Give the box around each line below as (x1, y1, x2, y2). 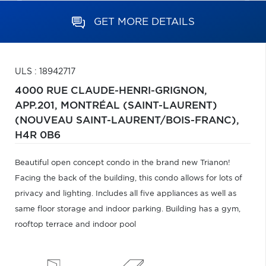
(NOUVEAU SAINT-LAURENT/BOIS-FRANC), (15, 116, 239, 125)
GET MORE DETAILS (93, 17, 195, 27)
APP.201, (15, 101, 61, 110)
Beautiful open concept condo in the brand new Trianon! (15, 159, 230, 167)
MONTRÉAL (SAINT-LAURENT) (61, 101, 217, 110)
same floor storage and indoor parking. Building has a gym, (15, 205, 240, 213)
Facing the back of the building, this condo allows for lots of (15, 175, 242, 182)
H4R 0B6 (15, 131, 61, 140)
